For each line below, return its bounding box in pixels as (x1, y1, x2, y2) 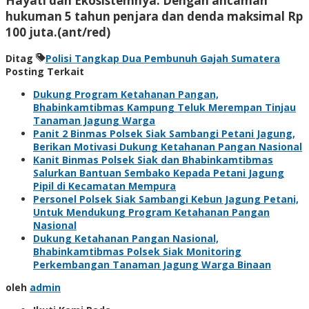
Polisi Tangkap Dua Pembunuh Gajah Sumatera (46, 51, 280, 65)
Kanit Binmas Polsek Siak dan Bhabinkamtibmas (33, 152, 273, 166)
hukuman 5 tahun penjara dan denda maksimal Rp (6, 8, 303, 24)
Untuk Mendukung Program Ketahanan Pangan (33, 205, 270, 219)
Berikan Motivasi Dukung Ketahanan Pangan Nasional (33, 139, 302, 153)
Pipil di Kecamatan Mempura (33, 179, 176, 192)
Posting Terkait (6, 64, 84, 78)
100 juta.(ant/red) (6, 23, 110, 40)
